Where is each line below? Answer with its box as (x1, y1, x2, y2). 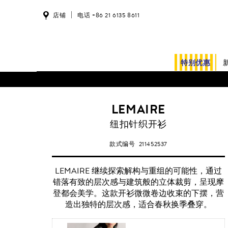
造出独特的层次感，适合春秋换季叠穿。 (65, 198, 212, 211)
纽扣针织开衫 (110, 118, 167, 131)
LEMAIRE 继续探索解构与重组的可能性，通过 (54, 165, 222, 177)
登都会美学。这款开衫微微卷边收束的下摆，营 (52, 187, 224, 199)
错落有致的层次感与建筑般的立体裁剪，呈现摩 (52, 176, 224, 188)
